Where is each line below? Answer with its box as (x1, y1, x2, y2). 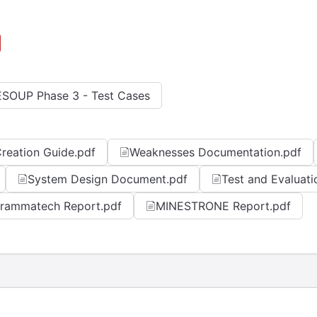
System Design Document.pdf (28, 172, 188, 186)
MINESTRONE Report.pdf (156, 199, 291, 213)
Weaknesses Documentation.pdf (129, 145, 301, 159)
